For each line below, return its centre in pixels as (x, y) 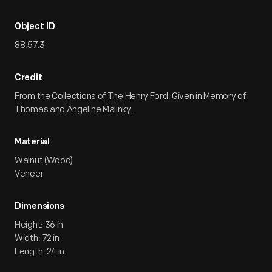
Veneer (29, 174)
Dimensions (39, 207)
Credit (29, 78)
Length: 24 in (40, 252)
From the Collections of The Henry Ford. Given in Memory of (130, 96)
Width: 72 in (37, 238)
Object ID (35, 27)
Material (32, 142)
